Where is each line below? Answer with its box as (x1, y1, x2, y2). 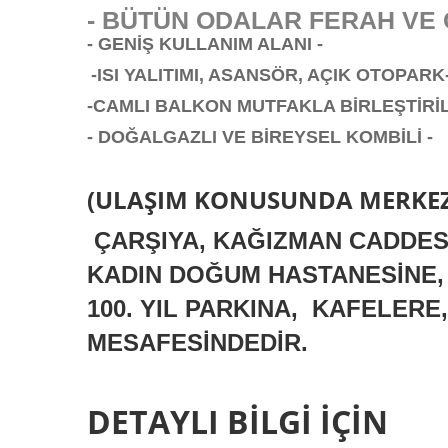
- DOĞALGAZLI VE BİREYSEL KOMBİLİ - (87, 127, 433, 147)
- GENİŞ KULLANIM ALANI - (87, 34, 323, 54)
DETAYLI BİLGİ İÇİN (87, 400, 388, 443)
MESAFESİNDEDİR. (87, 329, 308, 356)
